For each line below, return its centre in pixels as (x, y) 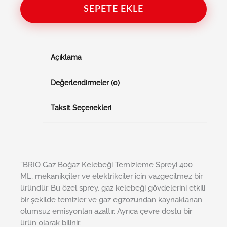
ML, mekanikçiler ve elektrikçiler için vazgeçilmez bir (111, 176)
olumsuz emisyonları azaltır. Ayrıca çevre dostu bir (106, 211)
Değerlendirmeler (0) (85, 83)
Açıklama (66, 58)
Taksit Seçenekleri (81, 108)
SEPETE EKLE (113, 9)
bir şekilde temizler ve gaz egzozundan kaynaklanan (111, 199)
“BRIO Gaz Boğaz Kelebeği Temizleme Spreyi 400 (106, 164)
